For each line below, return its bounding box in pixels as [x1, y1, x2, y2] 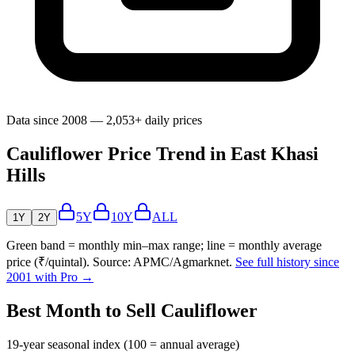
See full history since [235, 255, 339, 269]
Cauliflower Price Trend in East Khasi [6, 143, 319, 165]
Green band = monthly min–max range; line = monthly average [6, 239, 322, 253]
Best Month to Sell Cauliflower [6, 300, 258, 322]
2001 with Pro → [6, 270, 94, 284]
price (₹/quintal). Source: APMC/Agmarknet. [6, 255, 232, 269]
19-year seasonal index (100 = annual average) [6, 338, 239, 351]
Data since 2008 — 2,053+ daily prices [6, 113, 202, 128]
